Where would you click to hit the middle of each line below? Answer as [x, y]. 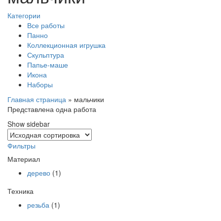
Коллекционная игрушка [66, 45]
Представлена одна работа [52, 109]
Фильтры [21, 146]
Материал [24, 159]
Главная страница [37, 99]
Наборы [40, 84]
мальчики [89, 99]
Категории [24, 15]
